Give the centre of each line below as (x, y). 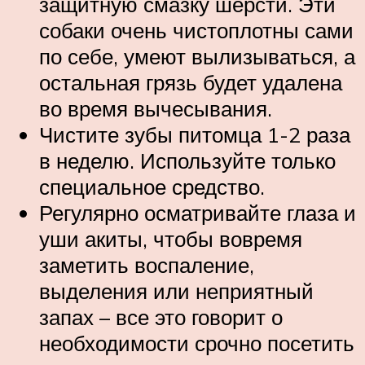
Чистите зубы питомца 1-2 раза (195, 135)
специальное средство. (152, 187)
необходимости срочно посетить (197, 343)
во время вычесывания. (156, 109)
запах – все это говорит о (161, 317)
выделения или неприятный (176, 291)
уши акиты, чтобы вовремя (171, 239)
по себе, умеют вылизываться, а (197, 57)
